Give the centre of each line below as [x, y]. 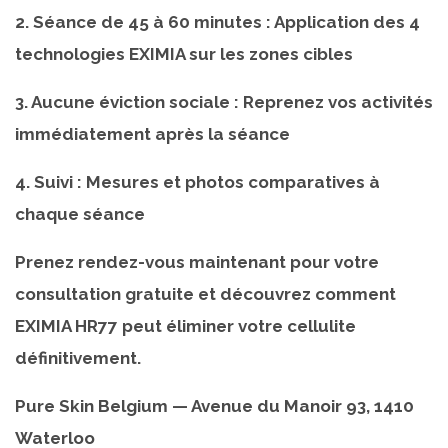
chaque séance [80, 213]
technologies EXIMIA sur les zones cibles [184, 53]
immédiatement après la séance [152, 133]
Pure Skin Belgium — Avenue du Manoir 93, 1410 [214, 405]
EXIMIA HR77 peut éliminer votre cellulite [185, 325]
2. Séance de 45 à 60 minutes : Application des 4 [217, 21]
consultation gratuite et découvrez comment [205, 293]
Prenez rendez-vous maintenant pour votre [197, 261]
